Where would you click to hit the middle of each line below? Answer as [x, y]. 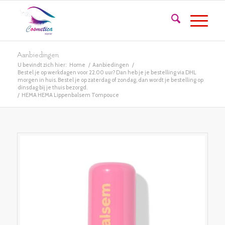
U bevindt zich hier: [42, 65]
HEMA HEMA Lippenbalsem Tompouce [70, 95]
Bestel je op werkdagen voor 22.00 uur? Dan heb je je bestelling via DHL [107, 72]
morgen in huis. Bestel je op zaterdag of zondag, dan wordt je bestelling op [110, 80]
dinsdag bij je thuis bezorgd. [52, 87]
